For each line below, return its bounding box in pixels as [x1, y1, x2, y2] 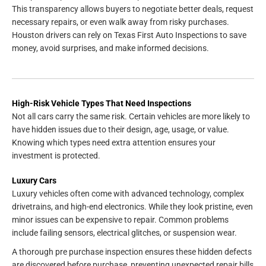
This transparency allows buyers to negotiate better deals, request [12, 4, 254, 14]
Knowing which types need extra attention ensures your [12, 137, 216, 147]
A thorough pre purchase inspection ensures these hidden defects [12, 246, 252, 256]
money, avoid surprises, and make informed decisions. [12, 43, 209, 53]
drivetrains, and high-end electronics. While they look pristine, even [12, 201, 253, 211]
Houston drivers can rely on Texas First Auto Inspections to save [12, 30, 246, 40]
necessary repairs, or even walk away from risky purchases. [12, 17, 229, 27]
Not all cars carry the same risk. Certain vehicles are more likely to [12, 111, 250, 121]
